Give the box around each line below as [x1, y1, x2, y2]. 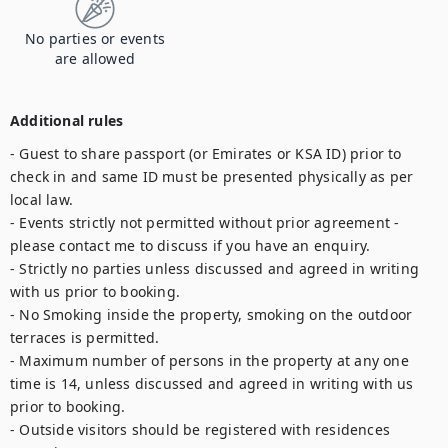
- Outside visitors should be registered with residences [10, 420, 391, 439]
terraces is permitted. [10, 328, 160, 347]
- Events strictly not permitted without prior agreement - [10, 213, 400, 232]
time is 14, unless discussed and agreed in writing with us [10, 374, 414, 393]
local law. [10, 190, 74, 209]
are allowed [54, 49, 136, 68]
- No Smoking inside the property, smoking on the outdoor [10, 305, 413, 324]
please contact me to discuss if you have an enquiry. [10, 236, 371, 255]
